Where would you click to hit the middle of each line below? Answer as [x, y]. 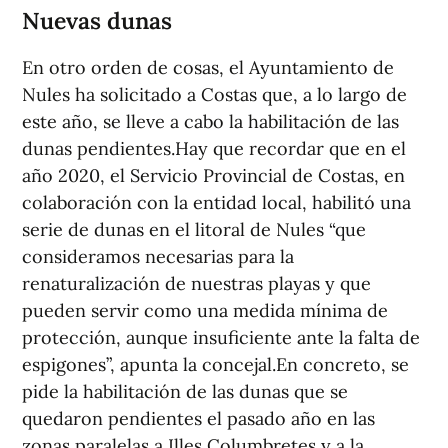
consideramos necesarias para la [158, 256]
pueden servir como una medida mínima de [205, 310]
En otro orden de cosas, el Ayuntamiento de [208, 67]
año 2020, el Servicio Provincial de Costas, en [213, 175]
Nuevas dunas [97, 20]
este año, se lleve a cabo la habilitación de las [210, 121]
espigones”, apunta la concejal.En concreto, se [215, 364]
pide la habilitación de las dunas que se [185, 391]
